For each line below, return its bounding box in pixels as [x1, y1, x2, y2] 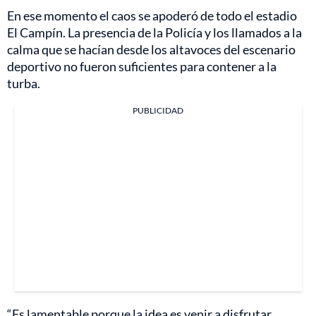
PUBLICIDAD [133, 104, 183, 116]
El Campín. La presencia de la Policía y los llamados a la [7, 24, 302, 40]
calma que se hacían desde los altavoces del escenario [7, 41, 296, 57]
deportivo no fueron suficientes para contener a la [7, 58, 276, 74]
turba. [7, 75, 40, 91]
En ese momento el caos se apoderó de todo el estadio [7, 7, 297, 23]
